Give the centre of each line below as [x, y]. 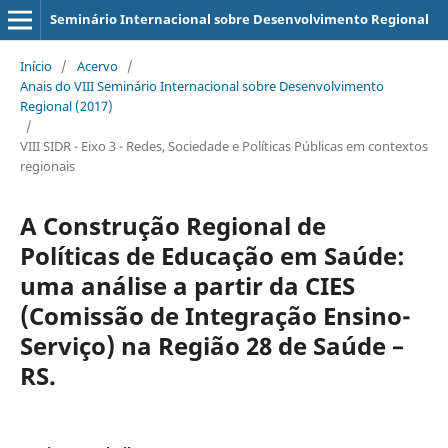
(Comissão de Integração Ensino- [215, 315]
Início [35, 65]
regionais [47, 165]
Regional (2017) [66, 105]
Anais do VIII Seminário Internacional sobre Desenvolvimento [201, 85]
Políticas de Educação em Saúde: [212, 255]
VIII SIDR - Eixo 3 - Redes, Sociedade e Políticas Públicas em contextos [223, 145]
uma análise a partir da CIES [187, 285]
